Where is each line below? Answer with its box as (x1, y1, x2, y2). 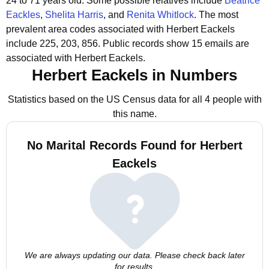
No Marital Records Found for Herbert (26, 139, 243, 152)
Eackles (6, 10, 40, 20)
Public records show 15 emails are (103, 38, 249, 49)
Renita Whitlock (127, 10, 194, 20)
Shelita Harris (45, 10, 103, 20)
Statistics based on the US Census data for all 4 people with (7, 94, 262, 104)
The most (199, 10, 238, 20)
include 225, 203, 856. (6, 38, 100, 49)
